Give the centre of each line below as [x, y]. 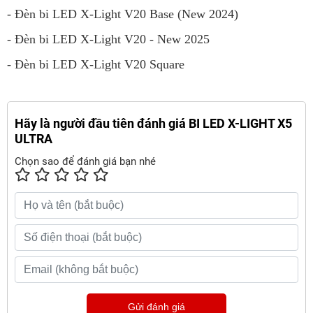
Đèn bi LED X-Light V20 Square [100, 65]
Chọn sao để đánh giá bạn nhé [85, 162]
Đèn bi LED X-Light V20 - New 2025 [112, 39]
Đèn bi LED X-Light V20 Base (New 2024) [126, 14]
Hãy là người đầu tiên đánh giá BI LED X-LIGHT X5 [153, 124]
